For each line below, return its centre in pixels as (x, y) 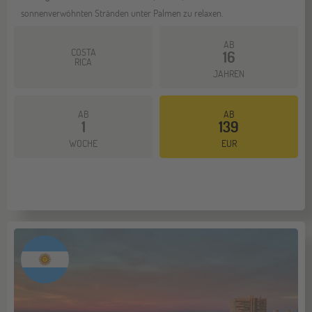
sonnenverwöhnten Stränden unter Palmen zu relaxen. (122, 13)
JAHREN (229, 73)
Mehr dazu (51, 124)
